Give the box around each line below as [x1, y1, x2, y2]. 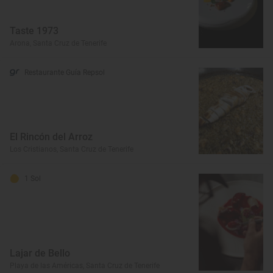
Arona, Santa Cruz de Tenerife [10, 39, 107, 48]
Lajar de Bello [10, 247, 70, 259]
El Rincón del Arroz [10, 130, 93, 143]
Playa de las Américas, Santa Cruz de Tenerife [10, 261, 160, 270]
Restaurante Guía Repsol [24, 68, 105, 77]
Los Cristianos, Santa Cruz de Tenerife [10, 144, 133, 154]
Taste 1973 [10, 25, 58, 37]
